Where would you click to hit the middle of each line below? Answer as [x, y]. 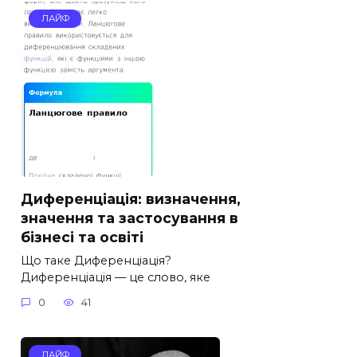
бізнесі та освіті [82, 237]
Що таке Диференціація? [96, 260]
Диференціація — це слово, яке [116, 277]
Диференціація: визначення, [131, 198]
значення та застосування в [129, 218]
